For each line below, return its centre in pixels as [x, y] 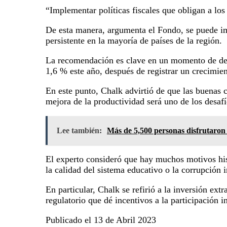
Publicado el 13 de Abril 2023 [101, 220]
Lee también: [79, 130]
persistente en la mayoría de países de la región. [134, 40]
